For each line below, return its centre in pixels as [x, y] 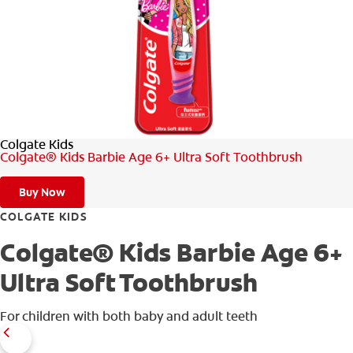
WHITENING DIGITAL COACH [255, 77]
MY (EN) [306, 147]
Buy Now [42, 192]
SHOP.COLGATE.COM [275, 112]
